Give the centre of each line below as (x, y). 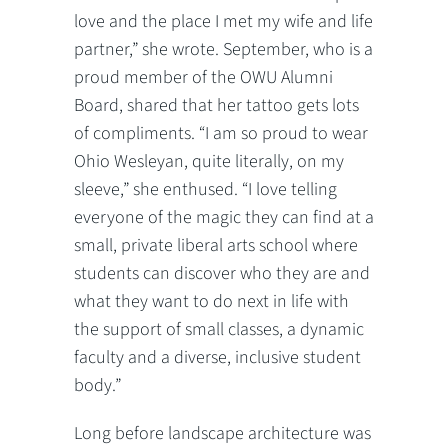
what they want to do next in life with (211, 302)
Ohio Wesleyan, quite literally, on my (209, 162)
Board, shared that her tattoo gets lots (216, 106)
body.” (97, 386)
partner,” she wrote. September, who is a (223, 50)
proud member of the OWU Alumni (203, 78)
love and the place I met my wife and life (223, 22)
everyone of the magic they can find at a (224, 218)
